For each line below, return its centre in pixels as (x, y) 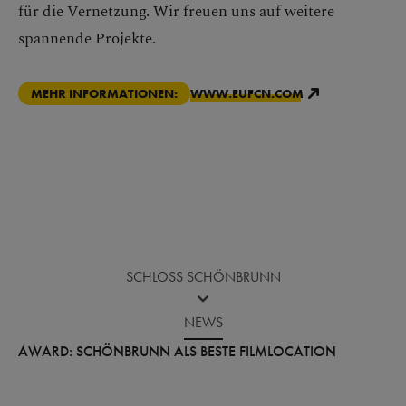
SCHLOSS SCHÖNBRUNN (203, 277)
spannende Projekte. (87, 38)
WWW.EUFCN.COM (247, 94)
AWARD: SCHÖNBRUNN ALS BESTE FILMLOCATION (177, 352)
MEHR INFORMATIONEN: (104, 94)
